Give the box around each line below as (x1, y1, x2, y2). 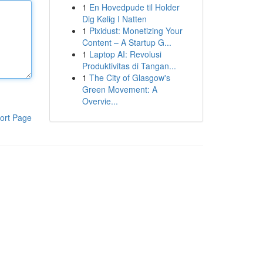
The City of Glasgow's (89, 72, 170, 83)
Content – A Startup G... (82, 36, 171, 48)
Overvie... (82, 95, 118, 107)
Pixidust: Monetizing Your (89, 25, 183, 36)
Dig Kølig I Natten (82, 13, 147, 25)
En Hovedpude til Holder (89, 1, 180, 13)
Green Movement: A (82, 83, 157, 95)
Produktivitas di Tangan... (82, 60, 176, 72)
